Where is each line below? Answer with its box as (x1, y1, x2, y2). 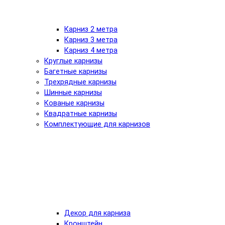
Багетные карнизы (44, 67, 107, 76)
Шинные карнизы (44, 88, 102, 97)
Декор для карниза (64, 208, 131, 217)
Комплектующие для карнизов (44, 120, 150, 129)
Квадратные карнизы (44, 109, 117, 118)
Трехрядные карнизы (44, 77, 117, 86)
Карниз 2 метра (64, 25, 118, 34)
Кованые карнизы (44, 98, 104, 107)
